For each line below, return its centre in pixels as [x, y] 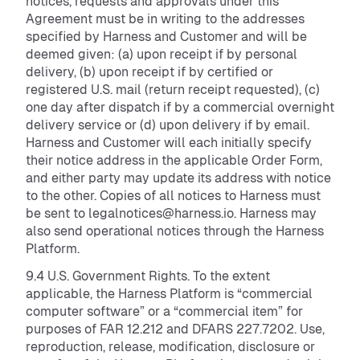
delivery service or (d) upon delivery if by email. [168, 125]
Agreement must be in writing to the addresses [165, 19]
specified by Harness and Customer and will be [166, 37]
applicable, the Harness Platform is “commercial [169, 294]
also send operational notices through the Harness [175, 231]
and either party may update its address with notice [178, 178]
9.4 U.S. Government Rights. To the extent [148, 276]
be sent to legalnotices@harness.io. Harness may [171, 213]
